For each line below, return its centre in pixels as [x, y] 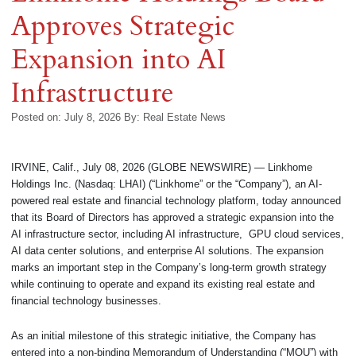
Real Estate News [184, 117]
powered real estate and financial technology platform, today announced [176, 201]
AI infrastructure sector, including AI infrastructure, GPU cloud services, [178, 234]
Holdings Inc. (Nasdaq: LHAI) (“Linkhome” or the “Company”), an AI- [166, 184]
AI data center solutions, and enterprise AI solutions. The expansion [167, 251]
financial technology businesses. [86, 301]
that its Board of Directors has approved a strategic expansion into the [172, 218]
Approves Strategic [123, 26]
